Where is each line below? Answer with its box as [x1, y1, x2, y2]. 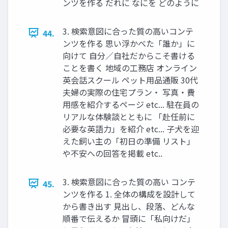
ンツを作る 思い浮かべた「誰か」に [63, 37, 195, 49]
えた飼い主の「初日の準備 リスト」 [63, 134, 195, 147]
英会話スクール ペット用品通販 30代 [63, 73, 198, 86]
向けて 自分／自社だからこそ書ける [63, 49, 195, 62]
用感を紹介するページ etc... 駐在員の [63, 98, 199, 110]
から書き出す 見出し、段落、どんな [63, 199, 195, 212]
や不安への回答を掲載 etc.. [63, 147, 162, 159]
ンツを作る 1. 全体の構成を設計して [63, 187, 195, 200]
